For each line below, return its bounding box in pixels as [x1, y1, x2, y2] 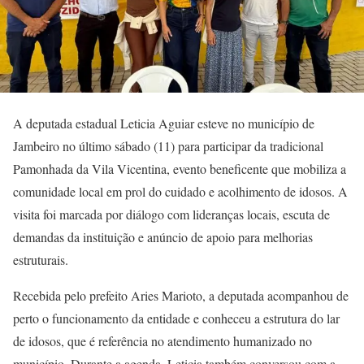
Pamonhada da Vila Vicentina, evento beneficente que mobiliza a [13, 160, 346, 178]
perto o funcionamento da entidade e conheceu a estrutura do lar [13, 310, 340, 327]
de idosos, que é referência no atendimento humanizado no [13, 332, 312, 350]
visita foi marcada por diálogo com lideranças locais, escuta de [13, 206, 330, 223]
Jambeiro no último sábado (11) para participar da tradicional [13, 137, 323, 155]
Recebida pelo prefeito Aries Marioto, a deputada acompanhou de [13, 287, 349, 305]
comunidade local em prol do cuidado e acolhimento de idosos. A [13, 183, 348, 201]
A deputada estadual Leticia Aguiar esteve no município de [13, 115, 314, 132]
